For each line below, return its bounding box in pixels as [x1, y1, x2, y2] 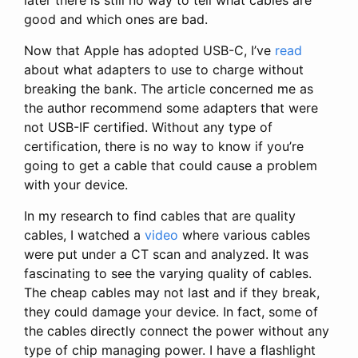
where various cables [178, 226, 310, 243]
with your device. [24, 176, 128, 193]
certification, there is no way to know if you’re [24, 137, 304, 154]
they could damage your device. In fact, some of [24, 303, 318, 320]
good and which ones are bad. [24, 10, 208, 27]
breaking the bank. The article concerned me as [24, 80, 313, 97]
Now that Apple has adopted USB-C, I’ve [24, 42, 275, 58]
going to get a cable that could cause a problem [24, 157, 317, 173]
